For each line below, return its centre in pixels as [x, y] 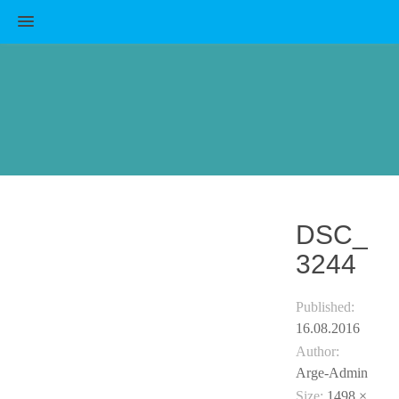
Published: [326, 306]
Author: [318, 351]
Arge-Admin [332, 372]
